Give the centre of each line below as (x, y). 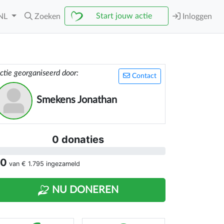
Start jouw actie (124, 16)
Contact (143, 76)
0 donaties (78, 139)
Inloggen (196, 16)
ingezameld (62, 164)
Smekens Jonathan (77, 100)
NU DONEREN (84, 190)
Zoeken (47, 16)
